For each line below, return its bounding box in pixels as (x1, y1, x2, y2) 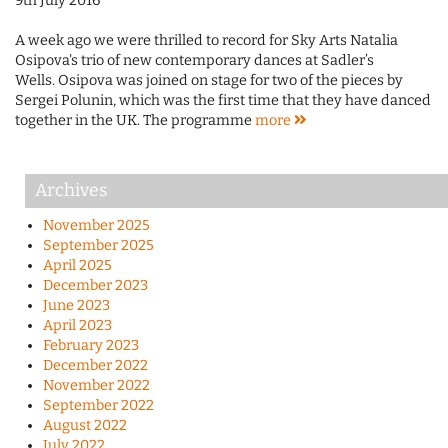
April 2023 (42, 317, 112, 335)
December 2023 (42, 277, 148, 295)
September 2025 (42, 237, 154, 255)
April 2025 (42, 257, 112, 275)
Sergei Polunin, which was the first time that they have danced (15, 92, 431, 110)
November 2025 (42, 217, 150, 235)
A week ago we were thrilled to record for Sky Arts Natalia (15, 32, 398, 50)
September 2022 (42, 397, 154, 415)
